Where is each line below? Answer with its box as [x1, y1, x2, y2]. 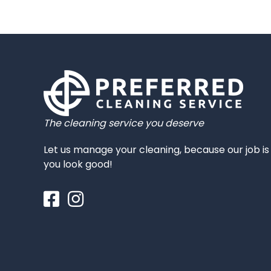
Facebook [43, 190, 91, 204]
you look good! [44, 157, 113, 171]
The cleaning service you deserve [44, 116, 204, 130]
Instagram [67, 190, 117, 204]
